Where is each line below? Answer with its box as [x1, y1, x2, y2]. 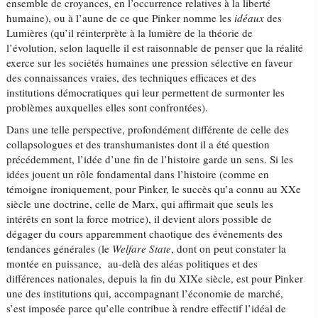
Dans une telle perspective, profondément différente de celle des [6, 122, 290, 136]
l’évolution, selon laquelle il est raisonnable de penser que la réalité [6, 40, 304, 55]
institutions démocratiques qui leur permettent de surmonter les [6, 85, 285, 99]
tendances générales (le [6, 241, 113, 256]
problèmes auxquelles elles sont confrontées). [6, 100, 209, 114]
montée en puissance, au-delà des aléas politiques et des [6, 256, 258, 270]
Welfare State [112, 241, 172, 256]
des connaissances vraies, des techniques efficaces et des [6, 70, 257, 84]
